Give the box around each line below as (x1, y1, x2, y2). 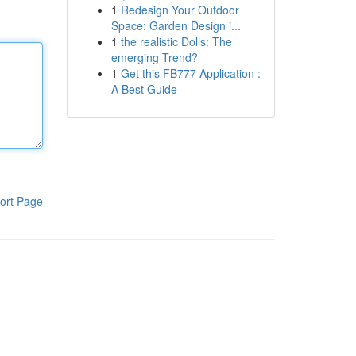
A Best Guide (110, 81, 177, 97)
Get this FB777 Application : (120, 65, 261, 81)
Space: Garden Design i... (110, 17, 241, 33)
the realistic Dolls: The (120, 33, 232, 49)
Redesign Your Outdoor (120, 2, 239, 17)
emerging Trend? (110, 49, 198, 65)
